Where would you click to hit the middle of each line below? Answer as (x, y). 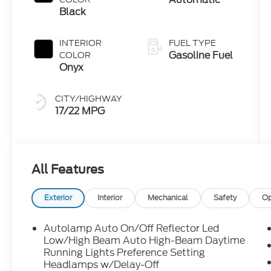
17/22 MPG (80, 111)
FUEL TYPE (192, 43)
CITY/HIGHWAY (89, 98)
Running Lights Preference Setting (125, 253)
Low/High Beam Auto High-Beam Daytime (145, 241)
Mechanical (168, 198)
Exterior (58, 198)
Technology (196, 9)
